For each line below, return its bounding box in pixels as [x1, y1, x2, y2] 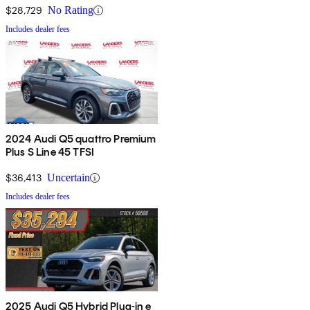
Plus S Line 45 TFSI [6, 145, 95, 159]
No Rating [48, 4, 93, 17]
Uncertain [47, 172, 90, 184]
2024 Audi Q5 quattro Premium [6, 132, 156, 146]
